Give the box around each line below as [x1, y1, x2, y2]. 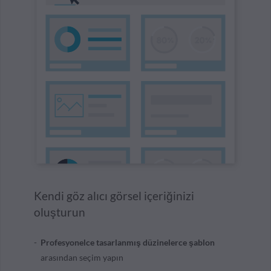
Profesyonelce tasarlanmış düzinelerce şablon [41, 237, 215, 248]
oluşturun [34, 205, 85, 220]
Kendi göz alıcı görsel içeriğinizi [34, 189, 194, 203]
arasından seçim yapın [41, 252, 123, 263]
